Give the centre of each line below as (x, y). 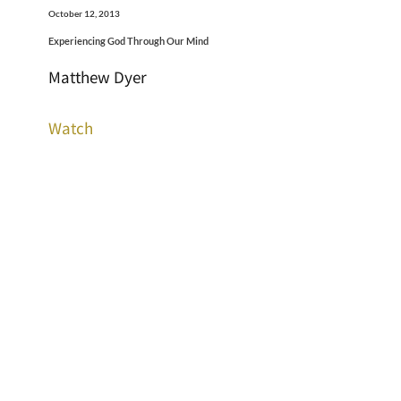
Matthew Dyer (97, 77)
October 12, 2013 (84, 14)
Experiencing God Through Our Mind (128, 41)
